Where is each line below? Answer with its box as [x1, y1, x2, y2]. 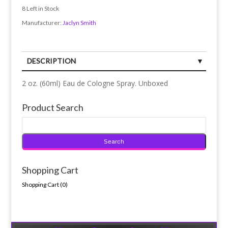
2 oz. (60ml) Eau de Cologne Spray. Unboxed [21, 78, 168, 89]
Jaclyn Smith [62, 19, 96, 27]
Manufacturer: [21, 19, 63, 27]
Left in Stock [25, 5, 59, 13]
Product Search [21, 102, 83, 113]
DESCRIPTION [26, 56, 76, 66]
